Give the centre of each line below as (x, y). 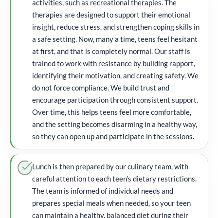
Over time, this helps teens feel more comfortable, (112, 112)
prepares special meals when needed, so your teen (111, 203)
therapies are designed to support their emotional (111, 14)
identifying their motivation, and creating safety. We (115, 75)
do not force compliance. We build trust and (101, 87)
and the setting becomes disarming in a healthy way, (115, 124)
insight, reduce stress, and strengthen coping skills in (116, 27)
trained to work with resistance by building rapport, (114, 63)
